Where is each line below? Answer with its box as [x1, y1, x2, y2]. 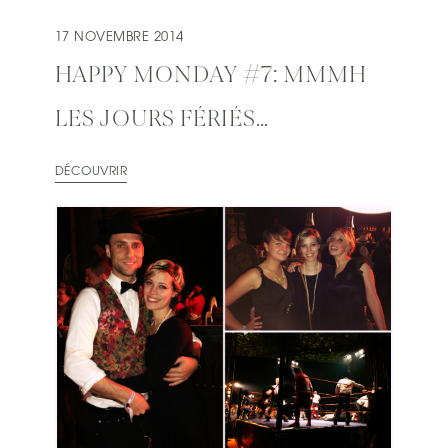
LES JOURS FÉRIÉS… [55, 108, 269, 131]
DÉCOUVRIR [55, 165, 128, 178]
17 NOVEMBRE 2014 [55, 30, 184, 44]
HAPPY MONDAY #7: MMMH [55, 64, 367, 87]
